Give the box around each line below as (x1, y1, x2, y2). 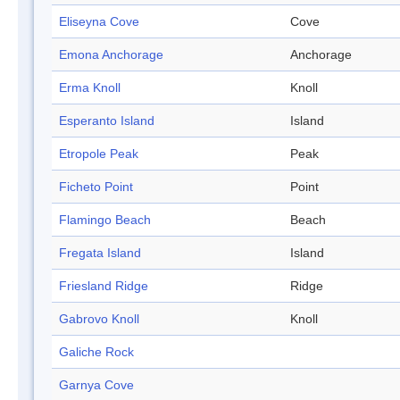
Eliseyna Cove (59, 14, 139, 29)
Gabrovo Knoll (59, 312, 139, 327)
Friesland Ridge (59, 279, 148, 294)
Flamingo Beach (59, 212, 151, 228)
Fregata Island (59, 246, 141, 261)
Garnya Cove (59, 378, 134, 393)
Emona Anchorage (59, 47, 163, 62)
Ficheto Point (59, 179, 133, 195)
